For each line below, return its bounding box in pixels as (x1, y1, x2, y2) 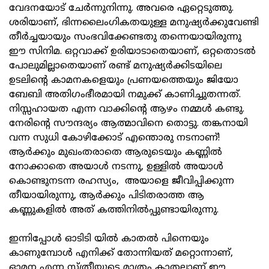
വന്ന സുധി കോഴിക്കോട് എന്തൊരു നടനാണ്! (9, 132, 220, 145)
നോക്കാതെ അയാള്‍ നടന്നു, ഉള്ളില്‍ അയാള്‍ (9, 161, 223, 174)
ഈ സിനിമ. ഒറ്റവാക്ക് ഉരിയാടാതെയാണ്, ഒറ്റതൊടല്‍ (9, 46, 256, 58)
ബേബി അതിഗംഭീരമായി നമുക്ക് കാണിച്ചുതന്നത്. (9, 89, 241, 101)
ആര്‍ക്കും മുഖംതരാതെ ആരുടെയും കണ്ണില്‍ (9, 147, 222, 159)
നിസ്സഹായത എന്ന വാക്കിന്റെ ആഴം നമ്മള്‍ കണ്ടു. (9, 103, 244, 116)
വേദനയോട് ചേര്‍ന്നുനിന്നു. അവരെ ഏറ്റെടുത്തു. (9, 2, 234, 15)
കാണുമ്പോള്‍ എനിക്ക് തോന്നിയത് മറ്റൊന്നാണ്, (9, 247, 233, 260)
